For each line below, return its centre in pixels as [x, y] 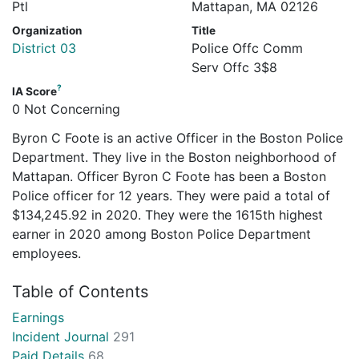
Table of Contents [80, 291]
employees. [46, 253]
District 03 [44, 48]
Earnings [38, 317]
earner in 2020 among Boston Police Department [161, 234]
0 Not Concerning [66, 109]
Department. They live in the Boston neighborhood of [174, 157]
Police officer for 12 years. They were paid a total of [171, 195]
